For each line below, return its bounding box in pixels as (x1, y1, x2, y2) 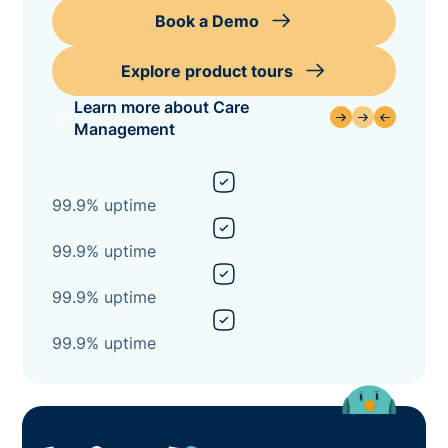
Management (74, 118, 176, 139)
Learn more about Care (74, 96, 250, 117)
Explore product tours (120, 60, 293, 81)
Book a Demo (154, 10, 259, 31)
